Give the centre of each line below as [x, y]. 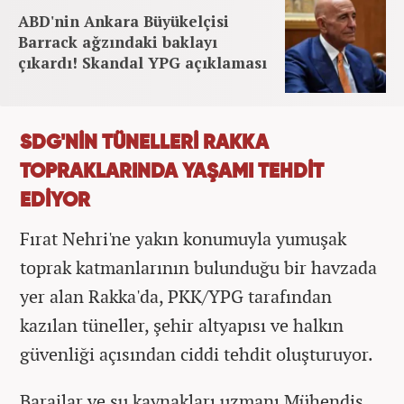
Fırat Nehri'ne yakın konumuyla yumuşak [183, 238]
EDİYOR [55, 201]
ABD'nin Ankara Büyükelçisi [124, 21]
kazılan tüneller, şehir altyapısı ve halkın [182, 325]
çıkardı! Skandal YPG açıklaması [142, 62]
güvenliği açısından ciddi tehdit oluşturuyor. [197, 353]
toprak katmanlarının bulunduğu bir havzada [198, 267]
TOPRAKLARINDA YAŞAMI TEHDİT [172, 172]
